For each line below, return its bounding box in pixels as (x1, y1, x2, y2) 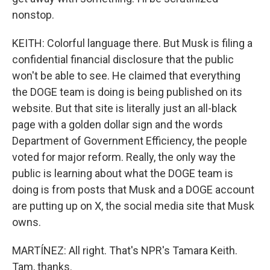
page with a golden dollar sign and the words (12, 118, 223, 131)
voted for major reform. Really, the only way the (12, 151, 236, 163)
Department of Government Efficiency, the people (12, 134, 247, 147)
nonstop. (12, 8, 54, 21)
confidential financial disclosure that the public (12, 53, 234, 66)
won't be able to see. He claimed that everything (12, 69, 240, 82)
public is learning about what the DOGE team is (12, 167, 233, 180)
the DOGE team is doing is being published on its (12, 86, 242, 98)
